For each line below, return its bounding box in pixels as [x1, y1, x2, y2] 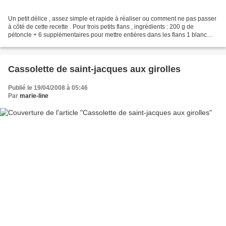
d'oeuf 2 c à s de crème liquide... [8, 39, 96, 47]
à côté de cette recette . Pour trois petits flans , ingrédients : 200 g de [8, 23, 194, 31]
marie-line [20, 92, 48, 100]
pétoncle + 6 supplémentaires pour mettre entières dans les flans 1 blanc [8, 31, 207, 39]
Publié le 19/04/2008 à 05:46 [8, 84, 88, 92]
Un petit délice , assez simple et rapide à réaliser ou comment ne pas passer [8, 15, 216, 23]
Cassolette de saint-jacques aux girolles [8, 64, 181, 75]
